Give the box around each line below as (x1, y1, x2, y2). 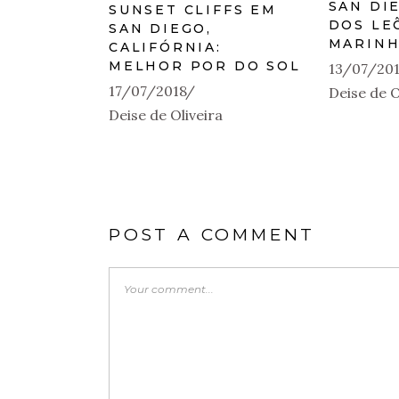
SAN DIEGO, (109, 20, 213, 37)
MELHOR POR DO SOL (109, 58, 301, 74)
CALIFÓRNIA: (109, 39, 222, 55)
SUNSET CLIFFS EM (109, 2, 277, 18)
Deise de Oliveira (109, 106, 223, 124)
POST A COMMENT (109, 224, 316, 245)
